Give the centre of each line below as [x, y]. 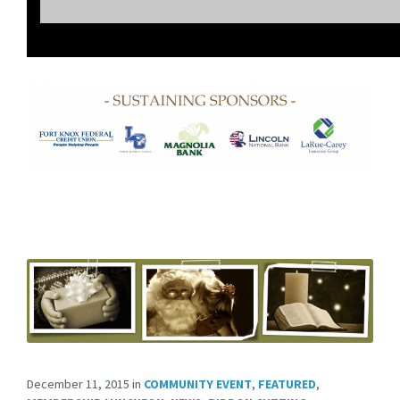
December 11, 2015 [79, 384]
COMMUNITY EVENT [198, 384]
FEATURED [287, 384]
